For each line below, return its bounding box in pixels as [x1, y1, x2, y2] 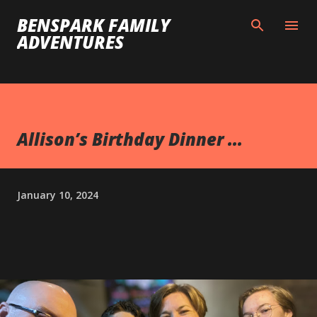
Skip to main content [109, 11, 208, 24]
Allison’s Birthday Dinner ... [17, 127, 243, 151]
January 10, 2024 [17, 188, 98, 202]
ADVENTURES [17, 30, 124, 54]
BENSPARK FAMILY [17, 13, 171, 37]
